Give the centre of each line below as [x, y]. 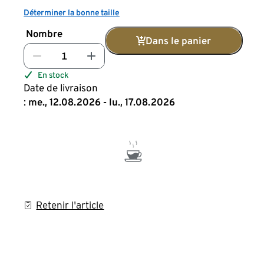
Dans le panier [178, 41]
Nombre [44, 34]
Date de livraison [61, 88]
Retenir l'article [70, 205]
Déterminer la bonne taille [72, 12]
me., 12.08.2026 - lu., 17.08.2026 [102, 102]
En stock [53, 75]
